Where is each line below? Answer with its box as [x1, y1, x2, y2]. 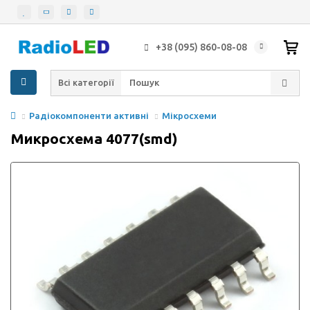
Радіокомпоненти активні [29, 110, 149, 121]
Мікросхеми [162, 110, 217, 121]
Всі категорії [58, 77, 114, 88]
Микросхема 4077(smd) [10, 129, 178, 147]
